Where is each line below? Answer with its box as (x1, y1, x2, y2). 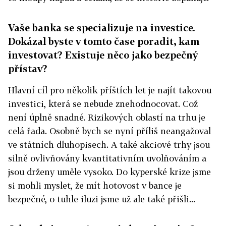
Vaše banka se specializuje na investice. (8, 22, 195, 34)
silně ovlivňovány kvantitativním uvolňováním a (8, 153, 206, 164)
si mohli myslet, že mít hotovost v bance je (8, 180, 182, 191)
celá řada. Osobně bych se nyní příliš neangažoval (8, 126, 211, 137)
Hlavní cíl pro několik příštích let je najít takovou (8, 85, 211, 96)
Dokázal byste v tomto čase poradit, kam (8, 35, 199, 47)
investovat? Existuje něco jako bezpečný (8, 49, 198, 61)
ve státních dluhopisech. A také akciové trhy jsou (8, 139, 210, 150)
